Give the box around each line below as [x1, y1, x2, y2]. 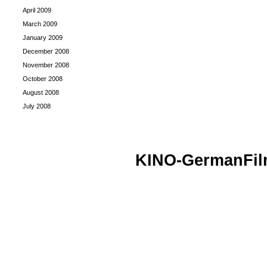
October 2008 [23, 75, 63, 82]
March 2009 [23, 20, 57, 27]
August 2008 [23, 89, 59, 96]
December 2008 [23, 48, 69, 55]
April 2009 [23, 7, 51, 14]
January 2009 [23, 34, 63, 41]
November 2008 [23, 61, 69, 69]
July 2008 [23, 103, 51, 110]
